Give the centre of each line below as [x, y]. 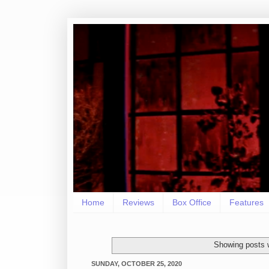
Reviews [138, 203]
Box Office [192, 203]
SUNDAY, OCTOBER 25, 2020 [137, 263]
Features [246, 203]
